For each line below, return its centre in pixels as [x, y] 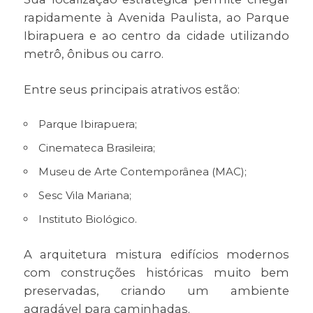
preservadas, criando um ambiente [156, 290]
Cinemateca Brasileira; [96, 147]
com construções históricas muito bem [156, 272]
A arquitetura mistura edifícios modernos [156, 254]
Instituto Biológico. [87, 219]
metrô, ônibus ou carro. [93, 53]
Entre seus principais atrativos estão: [131, 89]
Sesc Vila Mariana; [85, 195]
